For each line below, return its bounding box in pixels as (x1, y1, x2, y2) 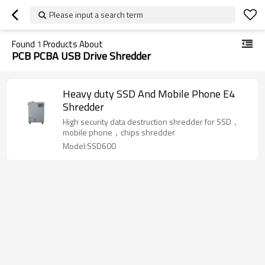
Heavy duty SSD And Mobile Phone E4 (63, 86, 235, 102)
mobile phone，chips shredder (63, 126, 175, 138)
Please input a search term (49, 8, 143, 21)
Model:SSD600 (63, 140, 116, 152)
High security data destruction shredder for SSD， (63, 115, 240, 128)
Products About (41, 37, 103, 51)
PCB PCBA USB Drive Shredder (12, 48, 151, 64)
